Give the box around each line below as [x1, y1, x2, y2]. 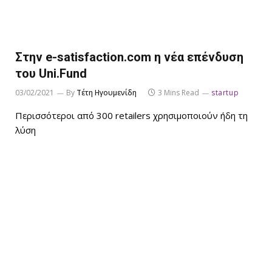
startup [211, 87, 239, 98]
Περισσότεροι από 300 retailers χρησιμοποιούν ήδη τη [15, 109, 248, 122]
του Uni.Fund [15, 66, 87, 81]
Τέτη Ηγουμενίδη [76, 87, 137, 98]
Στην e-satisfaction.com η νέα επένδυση [15, 50, 243, 65]
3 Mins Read [158, 87, 199, 98]
